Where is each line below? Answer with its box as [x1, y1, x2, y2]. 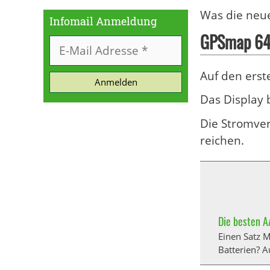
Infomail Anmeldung [49, 13, 157, 28]
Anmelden [94, 75, 137, 88]
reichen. [200, 132, 244, 148]
